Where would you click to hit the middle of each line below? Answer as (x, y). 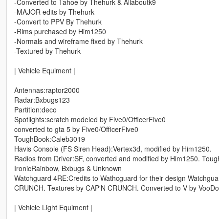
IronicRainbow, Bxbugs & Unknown (68, 168)
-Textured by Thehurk (47, 51)
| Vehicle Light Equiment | (53, 208)
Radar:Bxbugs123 (42, 100)
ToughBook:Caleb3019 (49, 139)
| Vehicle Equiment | (44, 71)
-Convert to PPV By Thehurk (58, 22)
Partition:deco (35, 110)
